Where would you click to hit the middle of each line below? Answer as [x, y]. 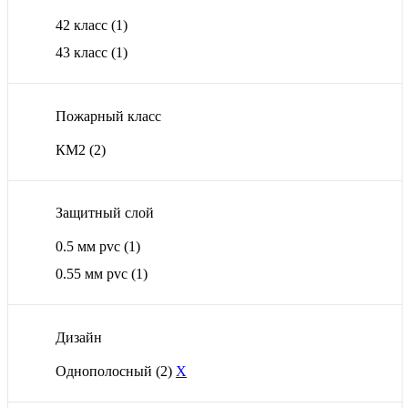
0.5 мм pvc [90, 247]
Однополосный [106, 372]
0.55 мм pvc [93, 274]
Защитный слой [105, 213]
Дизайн [79, 338]
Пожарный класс [108, 116]
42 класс [83, 25]
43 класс [83, 53]
